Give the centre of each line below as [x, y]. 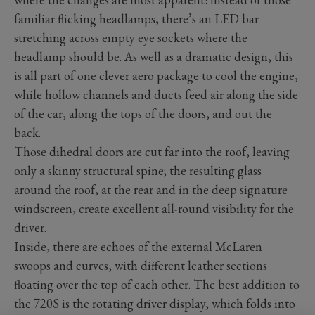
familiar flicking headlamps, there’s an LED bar [136, 19]
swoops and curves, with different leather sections [141, 266]
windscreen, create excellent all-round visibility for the [154, 209]
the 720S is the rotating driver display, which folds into [155, 304]
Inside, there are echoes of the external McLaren [138, 247]
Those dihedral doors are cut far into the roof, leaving [152, 152]
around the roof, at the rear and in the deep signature [151, 190]
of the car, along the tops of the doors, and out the [143, 114]
